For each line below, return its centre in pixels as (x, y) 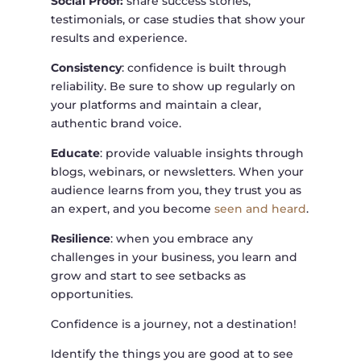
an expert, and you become (132, 209)
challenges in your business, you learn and (174, 257)
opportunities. (91, 295)
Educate (75, 154)
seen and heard (260, 209)
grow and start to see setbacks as (148, 276)
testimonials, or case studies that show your (178, 20)
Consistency (86, 68)
